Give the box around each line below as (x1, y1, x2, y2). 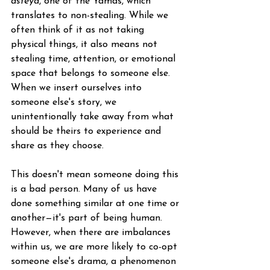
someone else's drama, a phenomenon (11, 257, 179, 266)
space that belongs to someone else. (11, 69, 173, 78)
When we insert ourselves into (11, 83, 145, 93)
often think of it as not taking (11, 25, 147, 35)
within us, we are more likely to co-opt (11, 242, 180, 252)
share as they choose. (11, 141, 104, 151)
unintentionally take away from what (11, 112, 177, 122)
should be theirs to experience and (11, 127, 164, 136)
